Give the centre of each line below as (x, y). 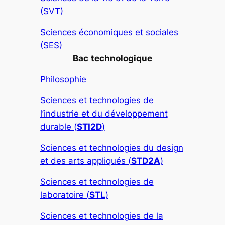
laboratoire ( (65, 195)
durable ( (58, 127)
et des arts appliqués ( (85, 161)
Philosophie (63, 80)
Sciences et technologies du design (111, 148)
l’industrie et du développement (104, 114)
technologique (122, 59)
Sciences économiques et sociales (109, 32)
